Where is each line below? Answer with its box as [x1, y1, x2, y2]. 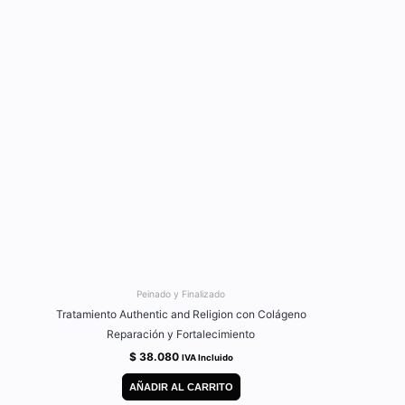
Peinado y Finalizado [137, 287, 225, 299]
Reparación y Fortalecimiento [107, 326, 255, 341]
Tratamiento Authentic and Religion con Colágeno [55, 306, 306, 321]
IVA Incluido [181, 352, 233, 363]
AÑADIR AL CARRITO [128, 381, 233, 393]
